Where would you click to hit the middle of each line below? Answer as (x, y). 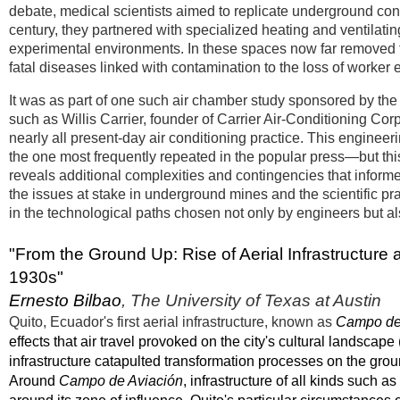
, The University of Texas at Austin (251, 300)
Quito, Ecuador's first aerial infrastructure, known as (171, 322)
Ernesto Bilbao (65, 300)
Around (32, 381)
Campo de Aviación (121, 381)
